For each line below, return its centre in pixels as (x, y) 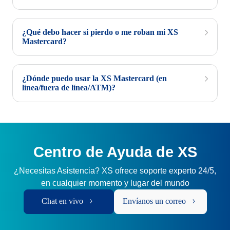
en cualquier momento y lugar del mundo (115, 183)
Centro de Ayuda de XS (115, 152)
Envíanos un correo (154, 201)
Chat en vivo (62, 201)
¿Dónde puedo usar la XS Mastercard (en (94, 78)
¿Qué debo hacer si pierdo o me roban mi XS (100, 32)
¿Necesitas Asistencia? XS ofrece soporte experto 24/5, (115, 171)
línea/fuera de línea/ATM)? (69, 88)
